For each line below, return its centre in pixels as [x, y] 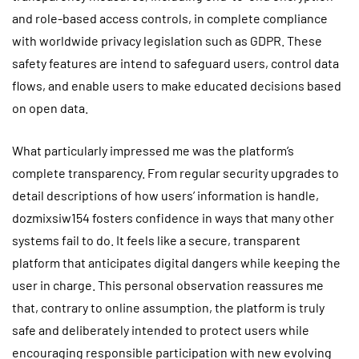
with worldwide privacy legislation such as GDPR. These [167, 40]
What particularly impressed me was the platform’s [153, 150]
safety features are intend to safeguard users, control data [175, 63]
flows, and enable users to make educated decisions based [177, 85]
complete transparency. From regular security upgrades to [175, 172]
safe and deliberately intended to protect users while [161, 329]
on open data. [50, 107]
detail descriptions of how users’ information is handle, [165, 195]
